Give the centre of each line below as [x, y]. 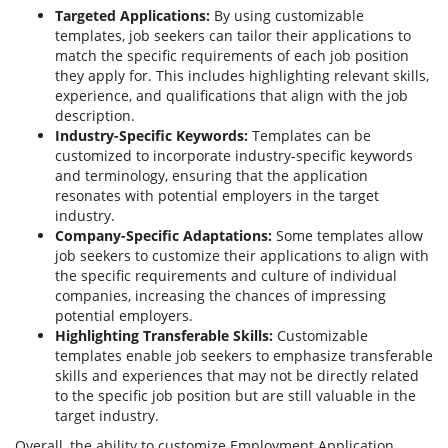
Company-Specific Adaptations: [163, 236]
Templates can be [309, 136]
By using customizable [287, 16]
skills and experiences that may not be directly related [237, 376]
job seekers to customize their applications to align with [242, 256]
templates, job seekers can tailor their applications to [233, 36]
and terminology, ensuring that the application [211, 176]
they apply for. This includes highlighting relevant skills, [242, 76]
